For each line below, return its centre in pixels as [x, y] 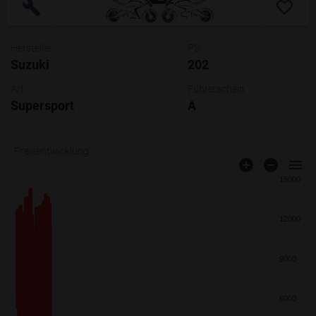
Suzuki [30, 65]
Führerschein [216, 89]
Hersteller [31, 48]
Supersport [42, 105]
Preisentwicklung [51, 151]
